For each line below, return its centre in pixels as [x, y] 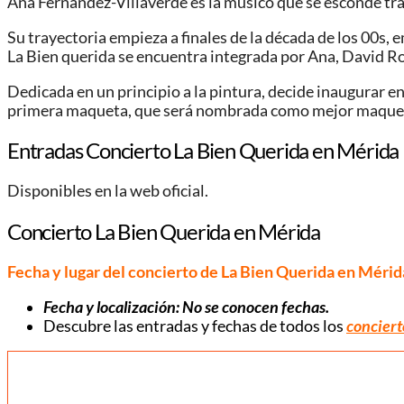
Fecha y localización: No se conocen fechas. [186, 307]
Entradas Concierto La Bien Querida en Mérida [203, 151]
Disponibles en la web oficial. [108, 191]
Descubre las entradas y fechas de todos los [195, 326]
